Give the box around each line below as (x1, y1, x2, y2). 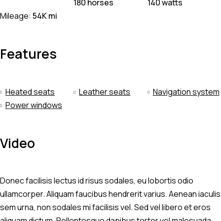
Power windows (5, 99, 62, 110)
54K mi (33, 10, 57, 22)
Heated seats (5, 86, 55, 97)
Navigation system (152, 86, 220, 97)
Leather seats (79, 86, 131, 97)
